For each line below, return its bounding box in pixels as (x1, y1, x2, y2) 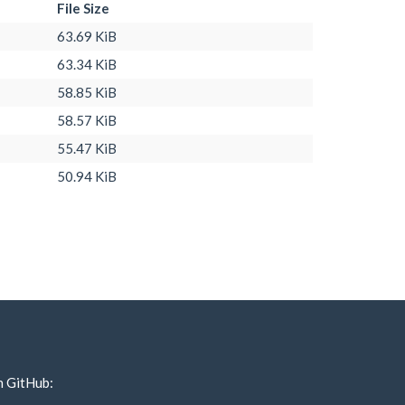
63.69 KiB (57, 27, 117, 44)
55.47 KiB (57, 139, 117, 156)
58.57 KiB (57, 111, 117, 128)
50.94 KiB (57, 167, 117, 184)
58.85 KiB (57, 83, 117, 100)
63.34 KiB (57, 55, 117, 72)
